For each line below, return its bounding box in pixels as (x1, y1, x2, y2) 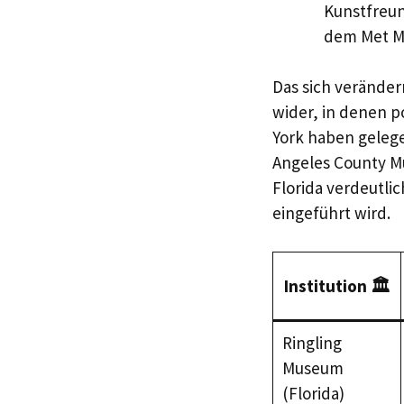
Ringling (281, 331, 342, 353)
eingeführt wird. (272, 202, 390, 224)
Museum (281, 356, 344, 379)
